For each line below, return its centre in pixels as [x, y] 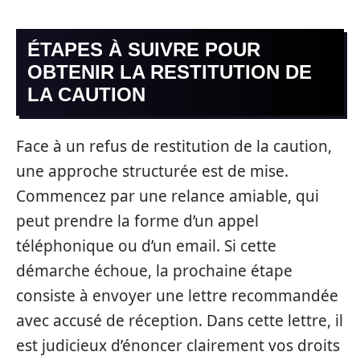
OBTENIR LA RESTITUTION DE [170, 72]
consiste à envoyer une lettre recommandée [177, 295]
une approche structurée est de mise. [152, 171]
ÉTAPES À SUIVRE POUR [144, 49]
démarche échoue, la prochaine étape [154, 270]
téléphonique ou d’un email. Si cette [146, 245]
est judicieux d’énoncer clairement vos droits [178, 345]
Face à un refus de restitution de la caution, [174, 146]
